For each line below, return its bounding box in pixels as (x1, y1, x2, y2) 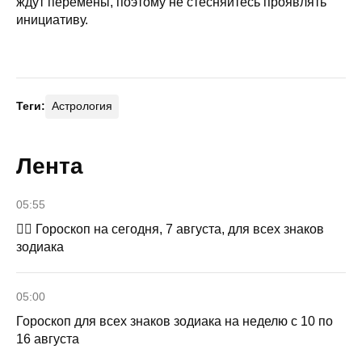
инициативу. (16, 12, 88, 27)
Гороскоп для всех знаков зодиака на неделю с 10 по (16, 314, 333, 328)
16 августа (16, 331, 79, 346)
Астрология (52, 99, 112, 112)
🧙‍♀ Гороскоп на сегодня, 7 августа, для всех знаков (16, 221, 324, 236)
